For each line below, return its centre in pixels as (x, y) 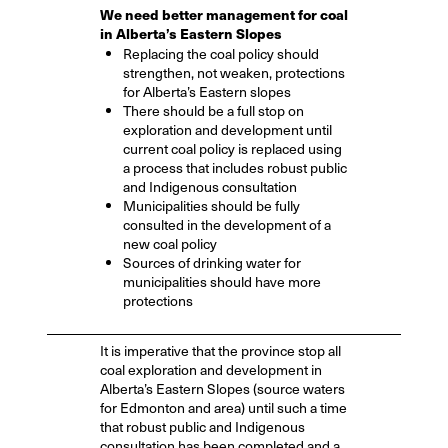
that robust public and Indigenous (202, 427)
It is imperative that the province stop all (220, 351)
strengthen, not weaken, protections (233, 72)
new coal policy (169, 243)
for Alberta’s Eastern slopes (206, 91)
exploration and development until (227, 129)
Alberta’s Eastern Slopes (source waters (222, 389)
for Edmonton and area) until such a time (223, 408)
